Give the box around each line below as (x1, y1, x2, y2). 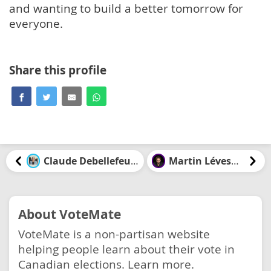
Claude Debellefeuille (130, 154, 139, 168)
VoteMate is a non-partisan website (18, 226, 210, 241)
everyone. (9, 15, 63, 31)
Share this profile (9, 62, 106, 78)
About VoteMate (18, 204, 121, 223)
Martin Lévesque (231, 154, 240, 168)
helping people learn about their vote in (18, 241, 235, 256)
